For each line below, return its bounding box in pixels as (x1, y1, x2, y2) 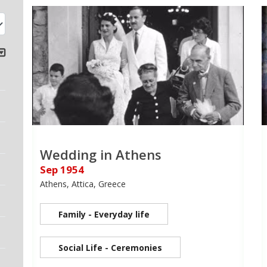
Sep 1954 (40, 162, 84, 176)
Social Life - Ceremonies (58, 241, 162, 253)
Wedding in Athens (40, 145, 162, 163)
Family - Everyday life (58, 208, 150, 220)
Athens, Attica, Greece (40, 178, 126, 190)
